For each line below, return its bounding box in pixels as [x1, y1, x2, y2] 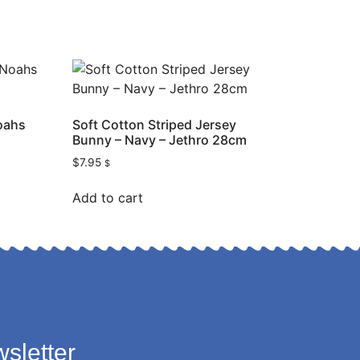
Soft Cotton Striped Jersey [72, 116, 237, 133]
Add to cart [72, 190, 144, 207]
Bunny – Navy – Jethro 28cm [72, 131, 247, 148]
